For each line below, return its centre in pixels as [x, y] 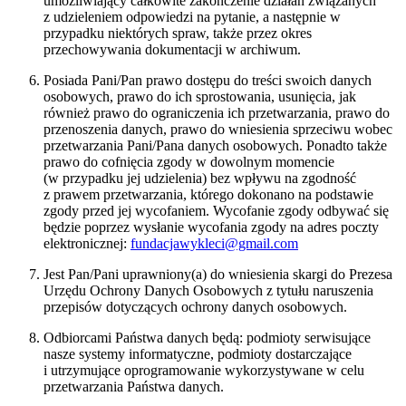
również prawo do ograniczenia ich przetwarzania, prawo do [217, 113]
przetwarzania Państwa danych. [134, 387]
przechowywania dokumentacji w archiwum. [172, 50]
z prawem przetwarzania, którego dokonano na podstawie [208, 195]
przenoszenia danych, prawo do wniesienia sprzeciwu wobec [218, 130]
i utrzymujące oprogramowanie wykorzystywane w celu [204, 371]
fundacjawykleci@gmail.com [214, 244]
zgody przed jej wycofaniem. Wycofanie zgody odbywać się [216, 211]
